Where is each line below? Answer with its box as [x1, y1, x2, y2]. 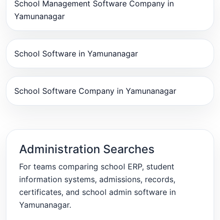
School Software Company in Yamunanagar [14, 86, 176, 96]
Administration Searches [19, 141, 155, 156]
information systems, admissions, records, [19, 174, 175, 184]
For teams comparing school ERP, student [19, 161, 174, 171]
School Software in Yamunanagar [14, 49, 138, 59]
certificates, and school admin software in [19, 187, 176, 197]
